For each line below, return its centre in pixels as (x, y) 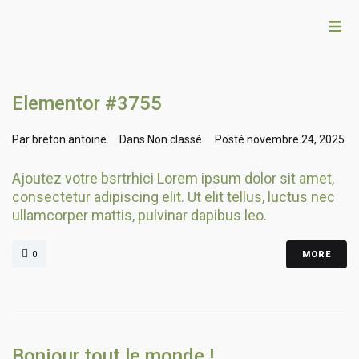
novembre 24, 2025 (296, 139)
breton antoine (69, 139)
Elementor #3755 (87, 103)
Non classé (175, 139)
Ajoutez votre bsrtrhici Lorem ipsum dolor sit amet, (173, 178)
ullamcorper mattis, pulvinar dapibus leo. (139, 215)
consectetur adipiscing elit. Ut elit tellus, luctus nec (173, 197)
